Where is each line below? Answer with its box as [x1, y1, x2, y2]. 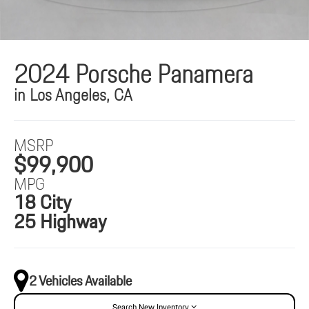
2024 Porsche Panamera [14, 54, 254, 94]
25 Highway [14, 206, 107, 237]
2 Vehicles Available [29, 269, 132, 292]
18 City [14, 187, 72, 218]
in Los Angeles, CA [14, 81, 133, 109]
